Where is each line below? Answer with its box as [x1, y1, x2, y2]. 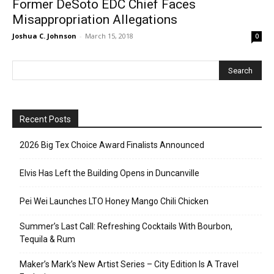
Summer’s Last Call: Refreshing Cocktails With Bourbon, [20, 221, 232, 232]
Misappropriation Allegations [12, 12, 177, 28]
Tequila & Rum [20, 234, 75, 245]
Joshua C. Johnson [12, 31, 76, 41]
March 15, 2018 [85, 31, 133, 41]
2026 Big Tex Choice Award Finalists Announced [20, 140, 204, 150]
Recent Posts [20, 114, 71, 125]
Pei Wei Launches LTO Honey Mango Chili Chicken [20, 196, 209, 207]
